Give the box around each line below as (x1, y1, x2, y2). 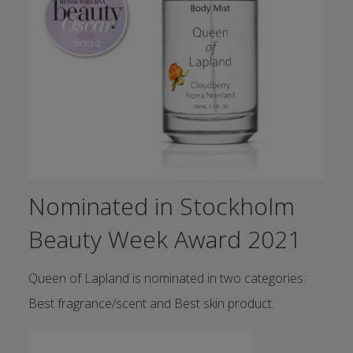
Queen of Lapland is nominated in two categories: (28, 269, 306, 287)
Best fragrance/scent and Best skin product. (28, 294, 274, 312)
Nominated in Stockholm (28, 189, 295, 222)
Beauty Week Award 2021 (28, 222, 301, 255)
